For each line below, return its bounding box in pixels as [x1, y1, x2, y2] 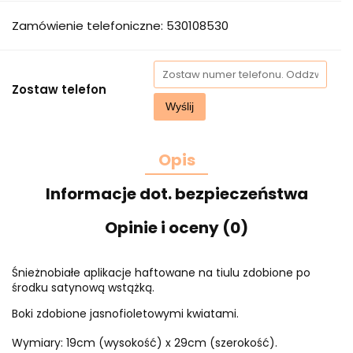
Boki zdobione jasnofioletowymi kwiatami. [12, 306, 239, 321]
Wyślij [165, 100, 194, 113]
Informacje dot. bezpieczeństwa [45, 183, 308, 205]
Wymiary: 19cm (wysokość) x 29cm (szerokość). [12, 335, 277, 351]
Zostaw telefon [12, 81, 106, 98]
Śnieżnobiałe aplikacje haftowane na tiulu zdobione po [12, 265, 310, 281]
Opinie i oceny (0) [105, 217, 248, 239]
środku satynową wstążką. [12, 280, 154, 295]
